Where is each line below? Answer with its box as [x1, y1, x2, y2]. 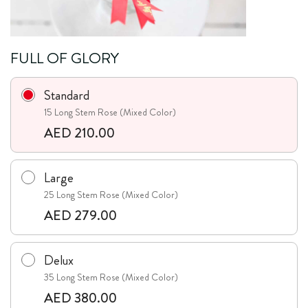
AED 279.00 [44, 206, 117, 225]
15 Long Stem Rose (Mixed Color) [44, 105, 176, 119]
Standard [44, 86, 89, 104]
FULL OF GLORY [10, 47, 119, 69]
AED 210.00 [44, 123, 115, 143]
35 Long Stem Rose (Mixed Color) [44, 270, 178, 284]
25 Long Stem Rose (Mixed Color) [44, 188, 178, 201]
